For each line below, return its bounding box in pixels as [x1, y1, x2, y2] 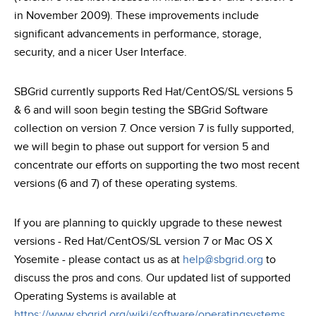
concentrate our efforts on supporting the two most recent [14, 159, 300, 172]
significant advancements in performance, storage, [14, 28, 262, 41]
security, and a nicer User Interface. [14, 46, 187, 59]
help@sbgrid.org [183, 253, 263, 267]
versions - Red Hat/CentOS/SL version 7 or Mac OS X [14, 235, 272, 248]
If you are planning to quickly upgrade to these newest [14, 217, 282, 230]
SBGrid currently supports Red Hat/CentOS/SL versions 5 [14, 85, 293, 99]
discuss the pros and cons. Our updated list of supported [14, 272, 291, 285]
